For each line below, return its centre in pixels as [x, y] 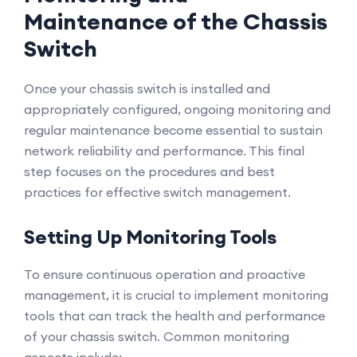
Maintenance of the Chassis [176, 22]
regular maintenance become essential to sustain [173, 130]
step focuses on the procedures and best [149, 171]
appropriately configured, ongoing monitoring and [177, 109]
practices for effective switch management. [157, 192]
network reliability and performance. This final [164, 151]
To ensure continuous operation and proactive [165, 274]
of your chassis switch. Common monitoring [157, 336]
